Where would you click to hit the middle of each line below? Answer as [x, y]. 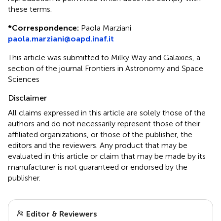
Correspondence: [45, 28]
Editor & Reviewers [61, 214]
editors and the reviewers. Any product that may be [98, 145]
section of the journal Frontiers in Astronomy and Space [106, 68]
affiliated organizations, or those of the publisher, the [100, 134]
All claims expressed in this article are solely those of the [107, 112]
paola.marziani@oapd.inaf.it [61, 38]
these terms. [30, 9]
